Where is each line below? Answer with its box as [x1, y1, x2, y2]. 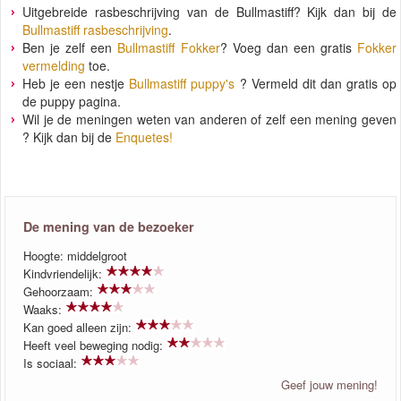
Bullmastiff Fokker [117, 38, 220, 56]
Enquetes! [115, 127, 173, 146]
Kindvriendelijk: [23, 264, 106, 282]
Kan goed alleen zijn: [23, 318, 135, 336]
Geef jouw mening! [281, 376, 378, 394]
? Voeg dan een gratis [219, 38, 358, 56]
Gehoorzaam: [23, 282, 97, 300]
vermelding [22, 55, 85, 74]
